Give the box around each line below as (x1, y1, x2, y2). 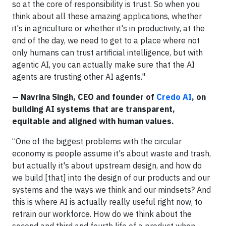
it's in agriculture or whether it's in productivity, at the (12, 23, 205, 33)
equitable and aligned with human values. (12, 116, 174, 126)
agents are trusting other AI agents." (12, 71, 145, 82)
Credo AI (156, 91, 192, 102)
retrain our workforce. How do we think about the (12, 208, 192, 219)
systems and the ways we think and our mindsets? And (12, 184, 211, 195)
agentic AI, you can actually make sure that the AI (12, 59, 195, 70)
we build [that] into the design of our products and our (12, 172, 210, 183)
